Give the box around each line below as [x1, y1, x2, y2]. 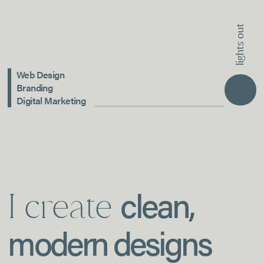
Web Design [16, 68, 65, 82]
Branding [16, 81, 53, 95]
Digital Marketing [16, 94, 86, 108]
